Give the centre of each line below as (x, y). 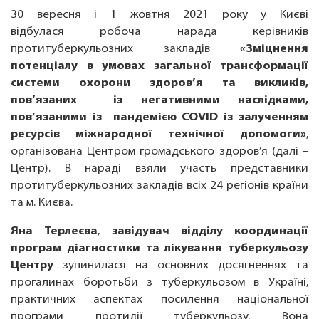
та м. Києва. (42, 203)
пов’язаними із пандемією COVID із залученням (159, 117)
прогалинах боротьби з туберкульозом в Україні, (159, 283)
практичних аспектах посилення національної (159, 300)
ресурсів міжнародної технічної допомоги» (158, 135)
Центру (32, 266)
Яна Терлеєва (54, 231)
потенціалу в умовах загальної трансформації (159, 66)
